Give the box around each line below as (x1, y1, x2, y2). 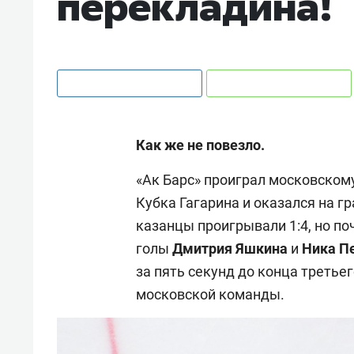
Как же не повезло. (136, 136, 265, 153)
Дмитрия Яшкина (172, 239, 291, 257)
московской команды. (136, 285, 288, 303)
